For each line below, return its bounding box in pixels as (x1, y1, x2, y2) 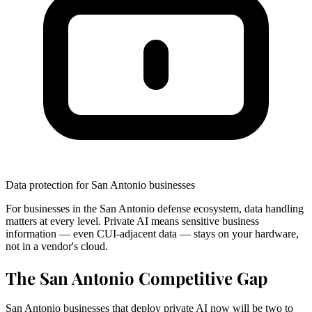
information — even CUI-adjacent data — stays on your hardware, (6, 227, 299, 240)
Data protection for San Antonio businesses (6, 178, 195, 191)
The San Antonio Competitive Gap (6, 266, 267, 289)
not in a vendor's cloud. (6, 240, 108, 252)
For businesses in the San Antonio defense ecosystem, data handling (6, 202, 304, 214)
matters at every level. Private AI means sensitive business (6, 214, 259, 227)
